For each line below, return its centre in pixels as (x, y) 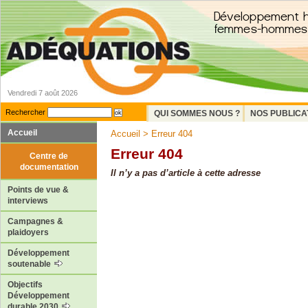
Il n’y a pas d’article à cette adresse (186, 173)
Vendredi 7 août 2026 (43, 93)
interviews (28, 201)
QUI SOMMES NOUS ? (197, 113)
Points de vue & (38, 190)
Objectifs (25, 285)
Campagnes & (35, 222)
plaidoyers (28, 233)
